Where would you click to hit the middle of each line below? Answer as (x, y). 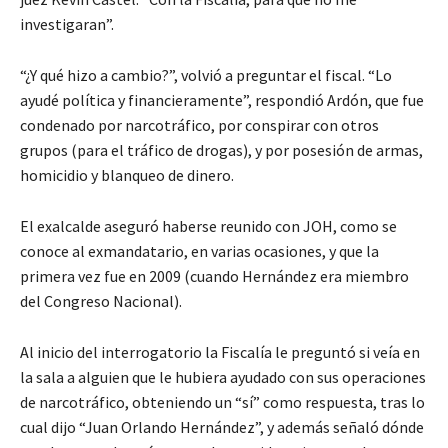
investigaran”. (67, 23)
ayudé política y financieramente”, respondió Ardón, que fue (222, 99)
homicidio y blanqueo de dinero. (127, 174)
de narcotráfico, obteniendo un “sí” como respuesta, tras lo (222, 401)
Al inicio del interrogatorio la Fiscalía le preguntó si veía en (220, 351)
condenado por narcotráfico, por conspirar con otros (199, 124)
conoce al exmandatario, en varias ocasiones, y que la (199, 250)
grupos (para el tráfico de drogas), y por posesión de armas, (221, 149)
